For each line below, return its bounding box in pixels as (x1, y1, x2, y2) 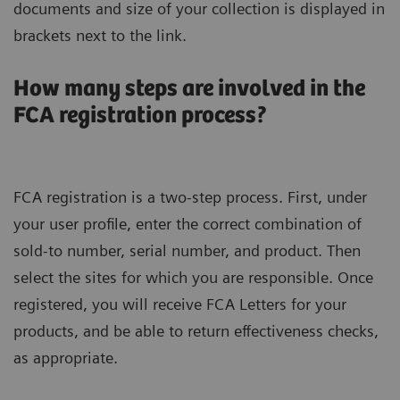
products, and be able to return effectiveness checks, (13, 321, 379, 340)
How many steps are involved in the (13, 75, 365, 102)
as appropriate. (13, 347, 118, 367)
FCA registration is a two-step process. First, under (13, 187, 367, 206)
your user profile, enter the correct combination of (13, 213, 362, 233)
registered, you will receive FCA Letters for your (13, 294, 346, 313)
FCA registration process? (13, 102, 268, 129)
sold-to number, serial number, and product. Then (13, 240, 361, 260)
